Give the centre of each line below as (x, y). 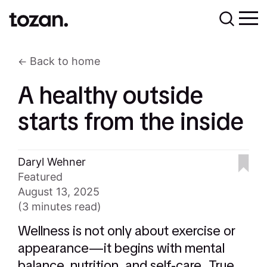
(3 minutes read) (60, 206)
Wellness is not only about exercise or (127, 230)
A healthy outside (111, 95)
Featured (41, 176)
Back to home (65, 61)
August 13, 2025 (59, 191)
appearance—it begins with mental (122, 248)
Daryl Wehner (52, 162)
